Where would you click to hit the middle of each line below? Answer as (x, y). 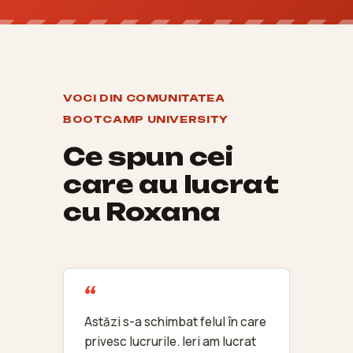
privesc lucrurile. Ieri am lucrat (170, 341)
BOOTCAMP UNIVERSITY (146, 119)
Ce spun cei (148, 156)
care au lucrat (171, 184)
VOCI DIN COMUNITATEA (144, 98)
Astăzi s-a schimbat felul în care (175, 321)
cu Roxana (142, 211)
